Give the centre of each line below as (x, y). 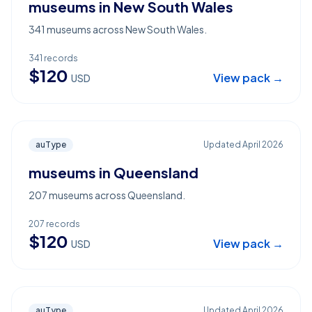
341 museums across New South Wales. (118, 29)
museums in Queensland (114, 172)
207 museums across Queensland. (107, 195)
